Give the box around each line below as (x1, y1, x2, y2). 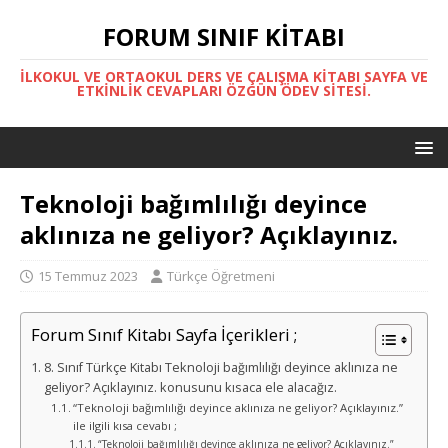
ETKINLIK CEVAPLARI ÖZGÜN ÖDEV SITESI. (77, 81, 371, 100)
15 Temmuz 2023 (38, 267, 138, 285)
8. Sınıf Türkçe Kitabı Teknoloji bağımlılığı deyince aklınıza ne (43, 359, 398, 376)
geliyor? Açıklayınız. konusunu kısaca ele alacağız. (43, 379, 340, 396)
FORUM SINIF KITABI (103, 20, 345, 53)
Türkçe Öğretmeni (167, 267, 275, 285)
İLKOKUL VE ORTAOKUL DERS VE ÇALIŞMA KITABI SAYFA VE (20, 67, 428, 86)
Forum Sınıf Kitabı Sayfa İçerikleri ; (31, 323, 297, 347)
